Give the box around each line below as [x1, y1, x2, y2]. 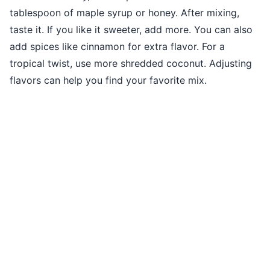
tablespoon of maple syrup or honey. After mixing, [10, 7, 239, 19]
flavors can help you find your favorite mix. [10, 74, 207, 87]
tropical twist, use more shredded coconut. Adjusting [10, 57, 252, 70]
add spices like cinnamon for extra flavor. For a [10, 40, 225, 53]
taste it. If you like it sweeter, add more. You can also [10, 24, 253, 36]
